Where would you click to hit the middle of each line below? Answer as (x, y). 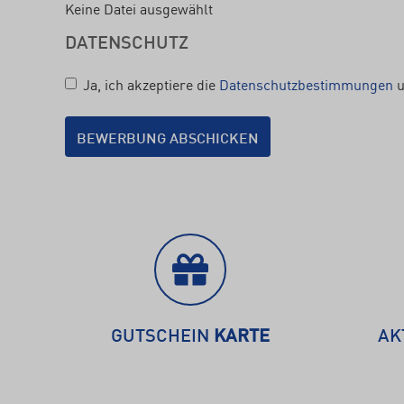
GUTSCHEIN (162, 334)
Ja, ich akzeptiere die (151, 84)
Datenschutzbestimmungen (306, 84)
